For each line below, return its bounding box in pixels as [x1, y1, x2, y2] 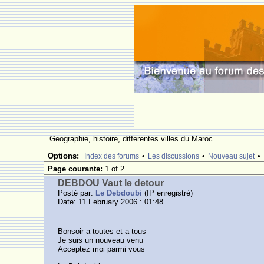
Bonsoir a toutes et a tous [58, 227, 147, 236]
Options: [48, 151, 80, 160]
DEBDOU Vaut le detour [58, 178, 164, 188]
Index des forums [84, 152, 140, 160]
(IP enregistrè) [142, 189, 193, 197]
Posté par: [58, 189, 96, 197]
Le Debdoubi [95, 189, 143, 197]
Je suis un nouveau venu [58, 236, 144, 245]
